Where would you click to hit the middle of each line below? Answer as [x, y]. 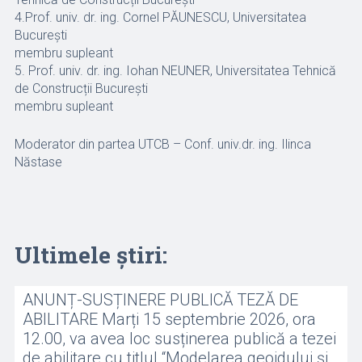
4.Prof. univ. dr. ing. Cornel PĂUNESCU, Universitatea [160, 17]
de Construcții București [81, 88]
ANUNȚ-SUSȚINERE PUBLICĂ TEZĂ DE [160, 300]
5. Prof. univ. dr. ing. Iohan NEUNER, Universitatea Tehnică [175, 71]
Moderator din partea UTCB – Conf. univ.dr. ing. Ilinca [162, 144]
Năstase [38, 162]
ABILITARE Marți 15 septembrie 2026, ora [169, 319]
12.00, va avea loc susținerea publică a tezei [179, 339]
